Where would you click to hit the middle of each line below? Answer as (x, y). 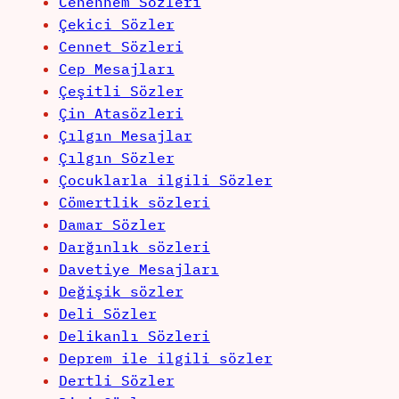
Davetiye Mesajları (138, 269)
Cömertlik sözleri (134, 203)
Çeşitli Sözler (121, 91)
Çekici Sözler (116, 24)
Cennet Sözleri (121, 47)
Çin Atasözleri (121, 114)
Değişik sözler (121, 292)
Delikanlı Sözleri (134, 336)
